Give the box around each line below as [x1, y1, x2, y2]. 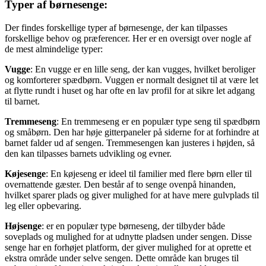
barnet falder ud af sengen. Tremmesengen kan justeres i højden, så [5, 137, 255, 148]
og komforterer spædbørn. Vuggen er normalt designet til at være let [5, 74, 258, 85]
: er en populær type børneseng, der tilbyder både [42, 220, 225, 231]
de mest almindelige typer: [5, 43, 103, 54]
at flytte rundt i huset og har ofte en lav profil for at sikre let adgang [5, 85, 255, 96]
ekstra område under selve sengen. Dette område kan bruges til [5, 252, 239, 263]
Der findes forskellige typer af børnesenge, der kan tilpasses [5, 22, 227, 33]
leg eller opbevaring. [5, 200, 81, 211]
